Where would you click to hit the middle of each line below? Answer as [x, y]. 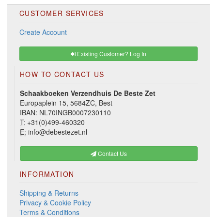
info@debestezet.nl [57, 132]
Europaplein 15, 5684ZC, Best [66, 102]
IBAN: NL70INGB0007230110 [65, 112]
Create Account [43, 32]
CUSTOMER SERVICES [62, 13]
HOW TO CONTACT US [62, 74]
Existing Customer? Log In [111, 53]
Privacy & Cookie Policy [55, 202]
